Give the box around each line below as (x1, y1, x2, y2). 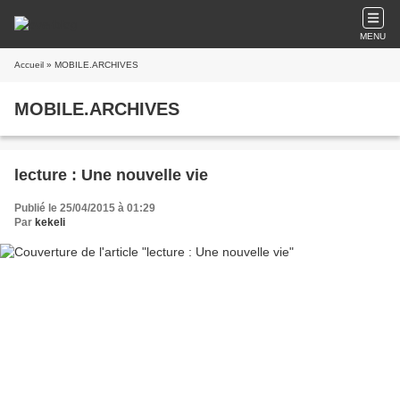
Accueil (14, 60, 44, 70)
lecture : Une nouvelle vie (14, 166, 208, 184)
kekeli (35, 216, 65, 229)
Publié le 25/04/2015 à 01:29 (14, 202, 155, 214)
